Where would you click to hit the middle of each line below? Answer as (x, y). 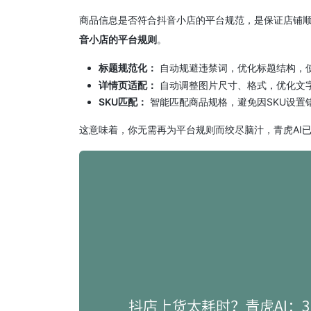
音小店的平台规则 (118, 39)
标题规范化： (128, 68)
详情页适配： (128, 85)
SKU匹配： (123, 102)
